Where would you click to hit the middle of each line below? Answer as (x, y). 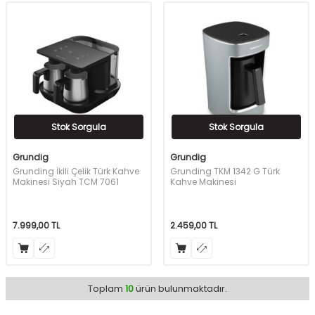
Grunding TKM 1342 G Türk (225, 172)
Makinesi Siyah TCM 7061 (66, 182)
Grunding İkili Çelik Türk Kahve (76, 172)
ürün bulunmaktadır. (180, 289)
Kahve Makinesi (203, 182)
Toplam (107, 289)
